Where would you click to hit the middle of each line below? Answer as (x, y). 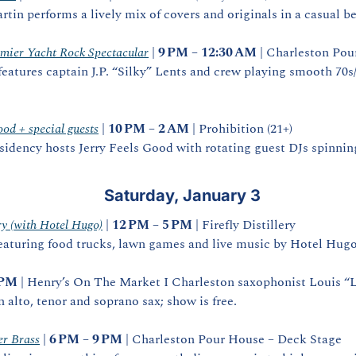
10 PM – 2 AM (149, 129)
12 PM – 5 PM (152, 225)
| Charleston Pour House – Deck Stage (232, 339)
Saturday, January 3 (180, 195)
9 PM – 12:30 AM (207, 52)
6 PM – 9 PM (86, 339)
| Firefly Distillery (244, 225)
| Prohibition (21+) (241, 129)
